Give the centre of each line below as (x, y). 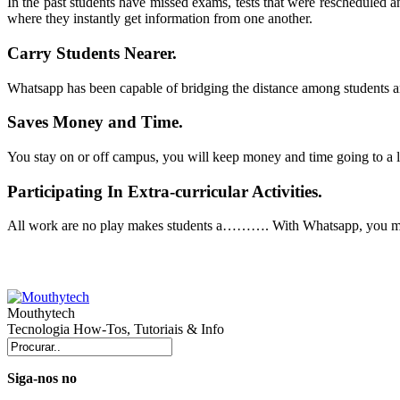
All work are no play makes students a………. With (155, 226)
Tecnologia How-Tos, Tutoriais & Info (116, 329)
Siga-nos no (42, 379)
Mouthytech (41, 313)
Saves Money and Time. (95, 122)
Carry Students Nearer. (92, 53)
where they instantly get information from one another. (160, 19)
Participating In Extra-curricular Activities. (165, 191)
